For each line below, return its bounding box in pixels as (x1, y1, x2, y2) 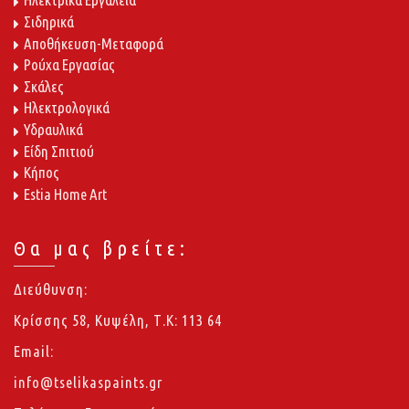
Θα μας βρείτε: (14, 236, 189, 260)
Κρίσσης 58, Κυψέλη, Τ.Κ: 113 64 (14, 311, 222, 330)
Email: (14, 342, 54, 361)
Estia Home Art (24, 184, 107, 203)
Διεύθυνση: (14, 280, 91, 299)
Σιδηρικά (24, 13, 74, 31)
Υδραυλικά (24, 120, 83, 138)
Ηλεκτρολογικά (24, 99, 110, 117)
